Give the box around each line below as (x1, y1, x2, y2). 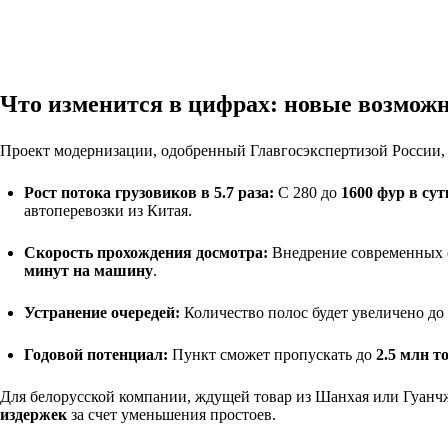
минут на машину (24, 261, 153, 279)
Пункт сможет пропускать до (168, 345, 376, 363)
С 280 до (274, 183, 341, 201)
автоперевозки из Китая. (24, 201, 192, 219)
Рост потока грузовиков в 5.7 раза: (24, 183, 274, 201)
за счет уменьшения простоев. (67, 405, 276, 423)
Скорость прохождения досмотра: (24, 243, 268, 261)
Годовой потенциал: (24, 345, 168, 363)
